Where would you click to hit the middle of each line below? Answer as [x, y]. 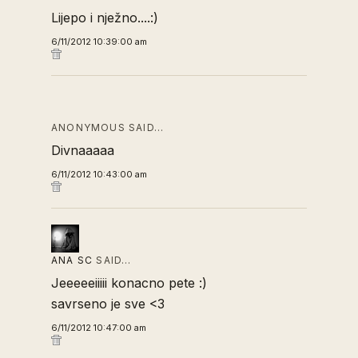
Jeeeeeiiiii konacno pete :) [129, 283]
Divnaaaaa [83, 150]
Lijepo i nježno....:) [105, 18]
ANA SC [72, 260]
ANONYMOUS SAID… [107, 127]
